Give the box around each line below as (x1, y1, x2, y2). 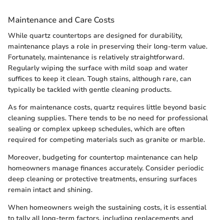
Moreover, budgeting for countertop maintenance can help (8, 152, 198, 162)
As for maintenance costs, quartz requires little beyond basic (8, 102, 206, 112)
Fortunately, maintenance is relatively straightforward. (8, 52, 184, 62)
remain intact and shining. (8, 185, 92, 194)
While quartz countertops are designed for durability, (8, 30, 182, 40)
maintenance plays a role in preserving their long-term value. (8, 41, 207, 51)
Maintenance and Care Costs (8, 14, 114, 26)
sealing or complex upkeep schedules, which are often (8, 124, 185, 134)
